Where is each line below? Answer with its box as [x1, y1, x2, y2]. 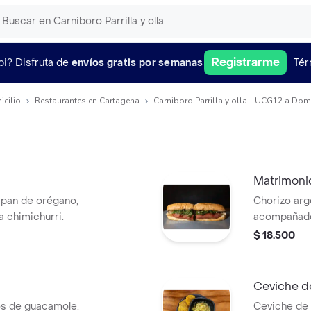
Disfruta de [15, 56, 69, 69]
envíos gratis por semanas [71, 56, 203, 69]
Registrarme [211, 55, 280, 69]
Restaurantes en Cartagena [35, 95, 140, 106]
